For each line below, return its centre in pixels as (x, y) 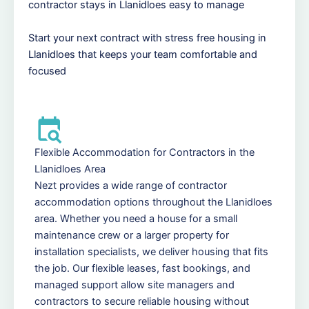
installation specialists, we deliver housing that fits (151, 252)
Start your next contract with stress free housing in (147, 38)
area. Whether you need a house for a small (136, 219)
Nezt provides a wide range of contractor (131, 186)
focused (47, 71)
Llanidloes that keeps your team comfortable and (143, 54)
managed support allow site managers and (134, 285)
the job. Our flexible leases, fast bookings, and (142, 269)
